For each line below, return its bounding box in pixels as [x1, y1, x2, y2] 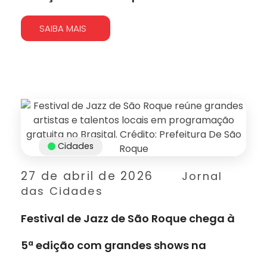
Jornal [181, 168, 223, 184]
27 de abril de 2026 [21, 167, 154, 184]
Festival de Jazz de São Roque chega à [21, 210, 235, 226]
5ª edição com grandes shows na [21, 237, 206, 253]
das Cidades [21, 183, 103, 198]
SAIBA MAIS [39, 21, 86, 35]
